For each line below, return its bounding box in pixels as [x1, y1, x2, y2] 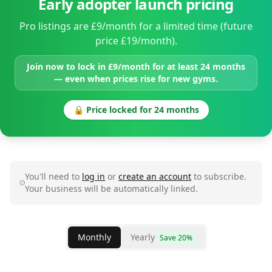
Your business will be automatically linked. [25, 183, 199, 194]
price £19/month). [95, 34, 177, 47]
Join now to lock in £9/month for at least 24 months [27, 61, 245, 72]
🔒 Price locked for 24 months [73, 104, 199, 115]
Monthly [77, 231, 111, 243]
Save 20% [159, 233, 192, 243]
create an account [118, 171, 192, 182]
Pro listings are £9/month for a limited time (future [19, 19, 253, 33]
